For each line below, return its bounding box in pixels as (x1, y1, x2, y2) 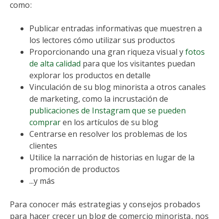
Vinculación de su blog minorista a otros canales (29, 82, 206, 92)
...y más (29, 175, 55, 186)
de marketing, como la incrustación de (29, 93, 168, 104)
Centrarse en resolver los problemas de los (29, 129, 187, 139)
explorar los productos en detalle (29, 70, 151, 81)
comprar (29, 117, 61, 128)
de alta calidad (29, 58, 81, 69)
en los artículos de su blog (61, 117, 158, 128)
